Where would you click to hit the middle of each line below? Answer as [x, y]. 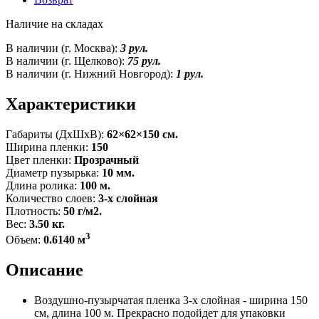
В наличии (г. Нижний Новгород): [91, 73]
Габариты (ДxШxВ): [56, 134]
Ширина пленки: [48, 147]
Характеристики [71, 104]
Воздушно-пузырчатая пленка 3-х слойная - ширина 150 [171, 300]
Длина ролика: [43, 185]
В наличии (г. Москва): [63, 48]
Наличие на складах [54, 23]
